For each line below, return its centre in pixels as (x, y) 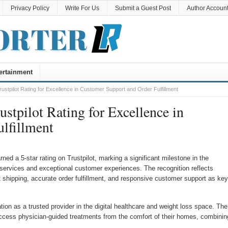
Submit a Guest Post (143, 8)
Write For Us (82, 8)
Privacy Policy (30, 8)
